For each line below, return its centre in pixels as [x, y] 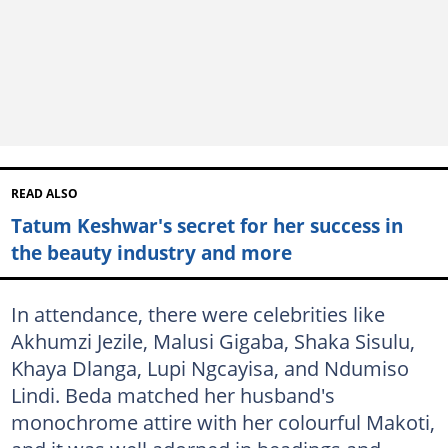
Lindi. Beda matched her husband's [172, 394]
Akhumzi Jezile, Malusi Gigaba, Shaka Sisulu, [212, 340]
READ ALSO [44, 194]
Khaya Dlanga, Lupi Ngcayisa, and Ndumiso [209, 367]
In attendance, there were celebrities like [197, 313]
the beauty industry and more [151, 253]
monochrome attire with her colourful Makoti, [222, 421]
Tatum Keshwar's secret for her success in [206, 226]
